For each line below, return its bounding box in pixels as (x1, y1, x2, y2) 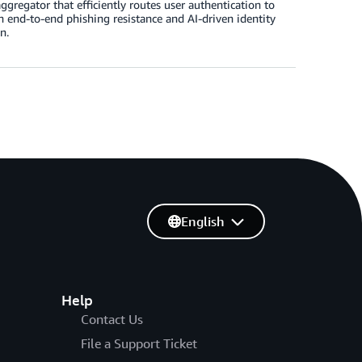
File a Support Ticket (80, 335, 197, 351)
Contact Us (80, 310, 143, 327)
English (180, 213, 225, 229)
